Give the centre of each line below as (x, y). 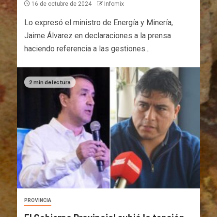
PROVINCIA (38, 200)
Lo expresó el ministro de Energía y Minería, (99, 22)
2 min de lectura (50, 82)
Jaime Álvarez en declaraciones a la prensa (98, 35)
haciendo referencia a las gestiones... (87, 48)
